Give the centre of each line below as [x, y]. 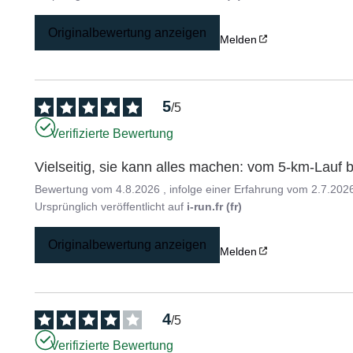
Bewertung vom [76, 190]
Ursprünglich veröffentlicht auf [111, 207]
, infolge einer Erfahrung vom [238, 190]
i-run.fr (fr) [215, 207]
